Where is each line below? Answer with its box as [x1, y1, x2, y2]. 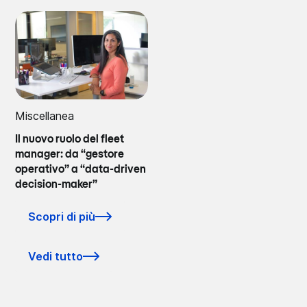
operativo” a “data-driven [15, 164, 147, 175]
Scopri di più [28, 209, 96, 223]
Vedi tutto [28, 249, 84, 263]
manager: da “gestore [15, 149, 125, 160]
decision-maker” [15, 179, 98, 191]
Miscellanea [15, 108, 75, 123]
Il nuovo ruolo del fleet [15, 134, 125, 145]
